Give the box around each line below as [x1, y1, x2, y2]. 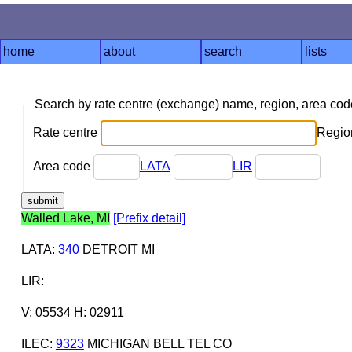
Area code [32, 159, 93, 173]
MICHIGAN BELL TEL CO [83, 336, 232, 350]
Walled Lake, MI [20, 211, 110, 225]
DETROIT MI [79, 242, 155, 256]
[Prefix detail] [112, 211, 185, 225]
